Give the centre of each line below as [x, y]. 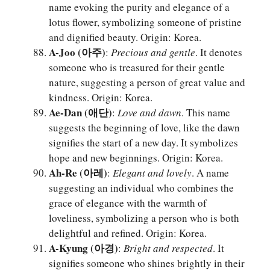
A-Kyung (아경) [83, 248]
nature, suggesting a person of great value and [147, 83]
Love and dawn [149, 113]
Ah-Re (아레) [78, 173]
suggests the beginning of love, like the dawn [144, 128]
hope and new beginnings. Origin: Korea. [136, 158]
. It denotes [219, 52]
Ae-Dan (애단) [80, 113]
